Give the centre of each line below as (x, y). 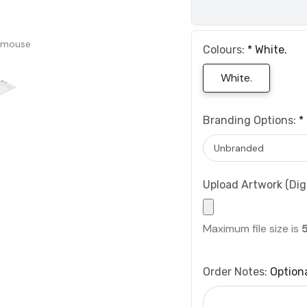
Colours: (225, 50)
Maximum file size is (252, 229)
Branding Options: (251, 121)
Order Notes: (236, 272)
